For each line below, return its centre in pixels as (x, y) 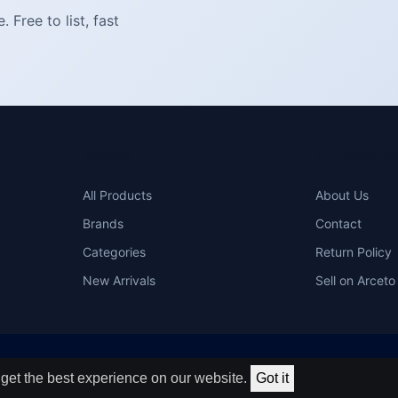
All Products (117, 195)
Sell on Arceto (356, 281)
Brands (103, 224)
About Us (342, 195)
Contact (339, 224)
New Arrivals (119, 281)
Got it (272, 378)
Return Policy (354, 252)
